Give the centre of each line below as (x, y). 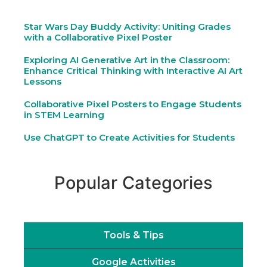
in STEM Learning (64, 115)
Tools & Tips (133, 235)
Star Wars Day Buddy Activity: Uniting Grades (127, 27)
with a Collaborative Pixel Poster (98, 38)
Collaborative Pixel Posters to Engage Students (133, 104)
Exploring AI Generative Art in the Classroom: (127, 60)
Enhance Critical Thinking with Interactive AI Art (133, 71)
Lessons (43, 82)
